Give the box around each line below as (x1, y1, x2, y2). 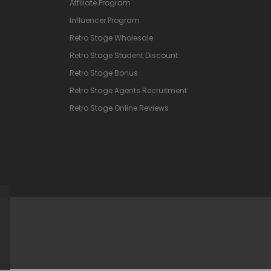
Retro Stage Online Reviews (70, 102, 169, 113)
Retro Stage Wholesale (70, 32, 153, 43)
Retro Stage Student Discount (70, 50, 178, 60)
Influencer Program (70, 15, 140, 25)
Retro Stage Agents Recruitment (70, 85, 187, 96)
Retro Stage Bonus (70, 67, 138, 78)
